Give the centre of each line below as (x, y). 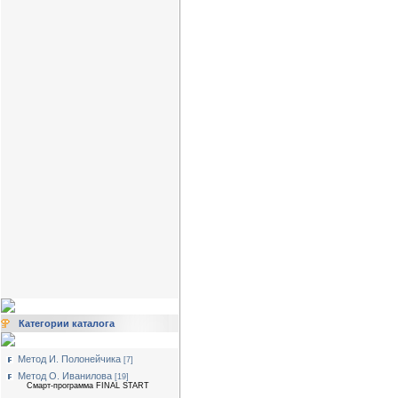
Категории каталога (67, 323)
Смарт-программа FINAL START (88, 386)
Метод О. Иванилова (65, 376)
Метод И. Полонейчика (69, 359)
